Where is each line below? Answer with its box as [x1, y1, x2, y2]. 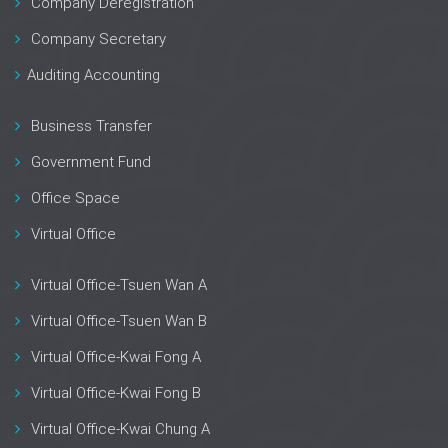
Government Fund [31, 153, 151, 171]
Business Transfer [31, 117, 152, 135]
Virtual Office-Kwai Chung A [31, 420, 210, 438]
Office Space [31, 189, 120, 207]
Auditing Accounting [27, 66, 160, 84]
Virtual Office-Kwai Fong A [31, 348, 201, 366]
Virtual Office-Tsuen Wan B [31, 312, 207, 330]
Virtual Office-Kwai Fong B [31, 384, 201, 402]
